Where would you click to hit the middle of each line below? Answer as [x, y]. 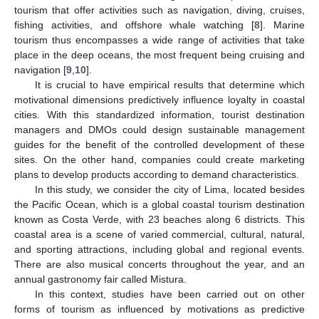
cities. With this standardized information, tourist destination [159, 114]
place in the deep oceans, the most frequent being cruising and [159, 54]
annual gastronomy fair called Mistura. [100, 279]
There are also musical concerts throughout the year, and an [159, 264]
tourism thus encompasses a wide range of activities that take [159, 40]
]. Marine [283, 25]
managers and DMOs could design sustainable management [159, 129]
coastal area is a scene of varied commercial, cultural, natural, [159, 234]
